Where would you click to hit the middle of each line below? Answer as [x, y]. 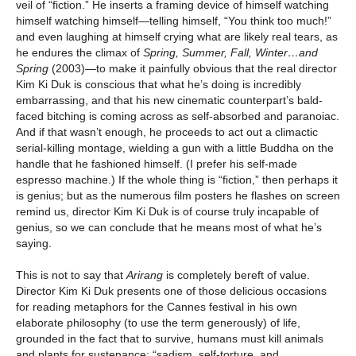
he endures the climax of [79, 53]
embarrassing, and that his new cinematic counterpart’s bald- [169, 101]
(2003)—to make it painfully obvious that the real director [194, 69]
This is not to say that [71, 275]
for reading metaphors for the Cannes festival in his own [157, 307]
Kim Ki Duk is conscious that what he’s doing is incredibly [159, 85]
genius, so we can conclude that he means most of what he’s [169, 228]
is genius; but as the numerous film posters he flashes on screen [178, 196]
